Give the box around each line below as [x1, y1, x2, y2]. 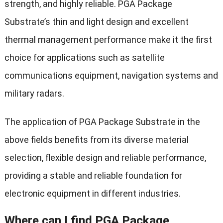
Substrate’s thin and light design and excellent [4, 16, 189, 27]
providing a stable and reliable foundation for [4, 170, 182, 181]
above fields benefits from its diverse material [4, 134, 189, 145]
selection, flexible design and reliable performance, [4, 152, 206, 163]
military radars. [4, 88, 64, 99]
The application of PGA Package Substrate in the [4, 116, 200, 127]
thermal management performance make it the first [4, 34, 212, 45]
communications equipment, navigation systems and [4, 70, 218, 81]
